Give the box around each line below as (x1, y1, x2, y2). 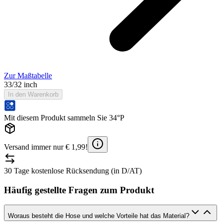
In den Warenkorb (8, 90, 58, 98)
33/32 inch (4, 80, 37, 89)
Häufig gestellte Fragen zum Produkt (4, 184, 154, 195)
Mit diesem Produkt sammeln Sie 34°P (4, 113, 124, 122)
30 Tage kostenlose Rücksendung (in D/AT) (4, 166, 142, 175)
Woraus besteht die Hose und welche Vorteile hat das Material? (8, 212, 189, 220)
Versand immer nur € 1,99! (4, 142, 88, 151)
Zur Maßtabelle (4, 71, 52, 80)
